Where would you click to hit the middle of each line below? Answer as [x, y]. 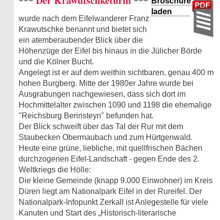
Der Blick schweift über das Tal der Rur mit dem [101, 126]
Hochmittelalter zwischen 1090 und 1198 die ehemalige [115, 105]
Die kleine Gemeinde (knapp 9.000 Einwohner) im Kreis [116, 180]
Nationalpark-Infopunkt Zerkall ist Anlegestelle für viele [113, 202]
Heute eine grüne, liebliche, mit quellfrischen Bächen [110, 148]
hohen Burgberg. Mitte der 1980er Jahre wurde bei [106, 83]
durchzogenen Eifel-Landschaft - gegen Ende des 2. [109, 159]
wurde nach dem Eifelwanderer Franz [84, 18]
